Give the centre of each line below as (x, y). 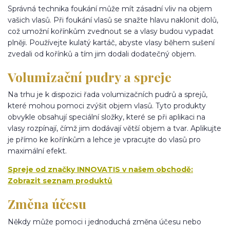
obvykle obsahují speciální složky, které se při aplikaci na (107, 117)
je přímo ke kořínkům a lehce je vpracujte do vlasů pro (104, 140)
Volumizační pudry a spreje (90, 76)
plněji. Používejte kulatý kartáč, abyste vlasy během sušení (111, 43)
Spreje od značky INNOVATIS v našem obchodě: (100, 170)
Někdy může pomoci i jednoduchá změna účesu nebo (104, 222)
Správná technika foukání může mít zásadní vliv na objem (110, 9)
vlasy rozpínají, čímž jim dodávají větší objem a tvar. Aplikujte (114, 129)
